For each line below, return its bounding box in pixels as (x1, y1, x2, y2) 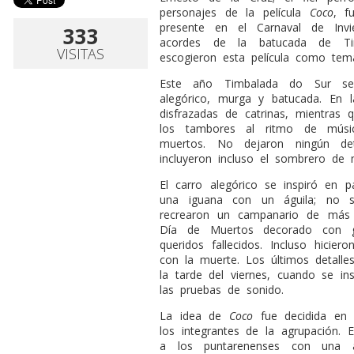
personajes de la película (160, 4, 310, 20)
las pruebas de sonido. (160, 281, 284, 297)
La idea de (160, 307, 229, 323)
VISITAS (57, 43, 104, 63)
